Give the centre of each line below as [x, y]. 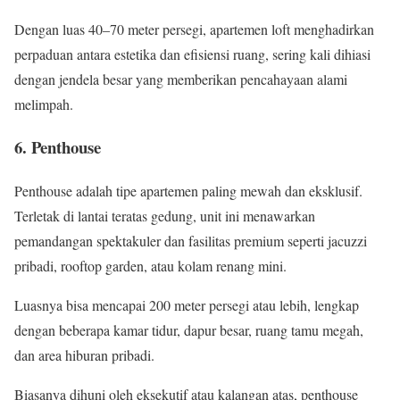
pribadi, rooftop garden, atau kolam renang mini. [150, 266]
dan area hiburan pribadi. [84, 355]
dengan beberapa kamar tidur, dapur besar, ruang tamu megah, [189, 330]
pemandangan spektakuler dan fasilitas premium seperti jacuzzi [191, 241]
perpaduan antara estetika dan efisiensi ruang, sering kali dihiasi [192, 54]
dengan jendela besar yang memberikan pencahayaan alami [181, 79]
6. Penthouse [58, 147]
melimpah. [44, 104]
